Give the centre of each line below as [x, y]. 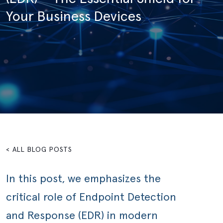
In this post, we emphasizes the [83, 179]
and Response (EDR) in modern [82, 216]
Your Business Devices [74, 17]
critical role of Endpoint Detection [91, 198]
